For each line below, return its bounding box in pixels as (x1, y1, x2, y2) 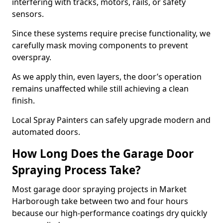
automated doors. (12, 126, 80, 137)
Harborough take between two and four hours (12, 196, 188, 207)
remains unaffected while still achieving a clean (12, 83, 189, 94)
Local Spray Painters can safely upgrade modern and (12, 114, 211, 125)
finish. (12, 95, 35, 106)
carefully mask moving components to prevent (12, 40, 188, 51)
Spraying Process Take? (12, 162, 141, 178)
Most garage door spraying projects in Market (12, 184, 187, 195)
